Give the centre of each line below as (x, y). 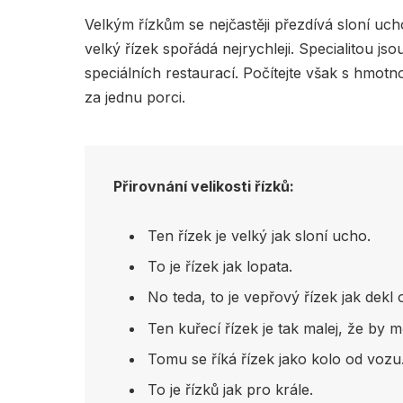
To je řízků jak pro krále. (230, 389)
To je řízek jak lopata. (219, 267)
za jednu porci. (134, 97)
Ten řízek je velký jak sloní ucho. (259, 236)
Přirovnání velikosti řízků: (203, 186)
